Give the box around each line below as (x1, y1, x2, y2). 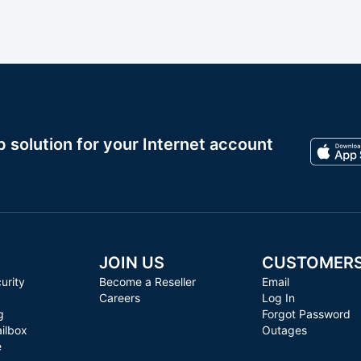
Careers (99, 291, 141, 305)
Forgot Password (261, 307, 351, 321)
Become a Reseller (99, 275, 197, 288)
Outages (261, 323, 307, 337)
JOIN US (99, 253, 165, 272)
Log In (261, 291, 295, 305)
